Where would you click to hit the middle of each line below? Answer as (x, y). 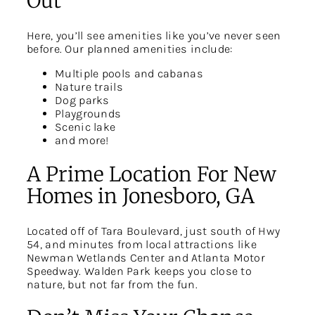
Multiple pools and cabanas (129, 74)
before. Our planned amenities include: (130, 49)
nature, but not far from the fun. (112, 284)
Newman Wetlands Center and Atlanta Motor (146, 257)
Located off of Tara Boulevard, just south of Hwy (154, 231)
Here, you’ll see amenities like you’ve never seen (154, 36)
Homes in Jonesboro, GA (141, 196)
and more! (82, 141)
